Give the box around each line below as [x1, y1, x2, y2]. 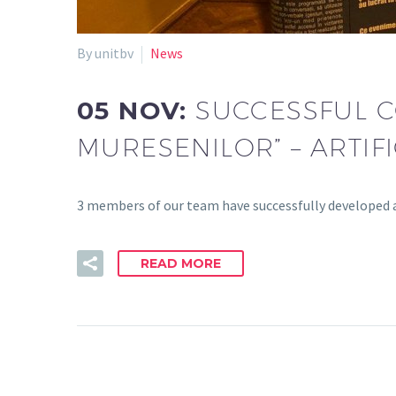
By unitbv [77, 43, 133, 62]
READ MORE [141, 255, 221, 271]
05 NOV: [77, 95, 196, 126]
